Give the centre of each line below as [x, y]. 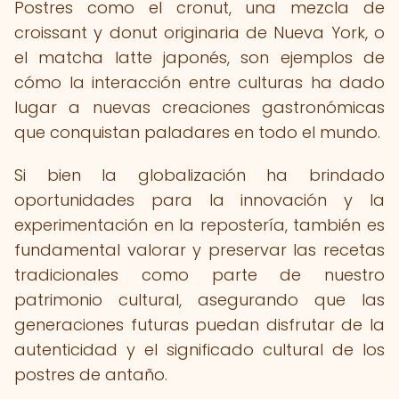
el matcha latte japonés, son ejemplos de [199, 57]
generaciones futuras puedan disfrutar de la [199, 325]
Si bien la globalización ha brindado [199, 175]
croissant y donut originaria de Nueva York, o [199, 33]
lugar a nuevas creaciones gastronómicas [199, 107]
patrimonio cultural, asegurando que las [199, 300]
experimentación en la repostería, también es [199, 225]
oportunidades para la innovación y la [199, 200]
